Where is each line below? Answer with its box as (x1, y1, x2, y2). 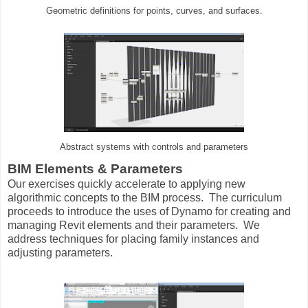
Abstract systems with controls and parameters (60, 142, 248, 153)
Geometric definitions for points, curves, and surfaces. (45, 5, 263, 16)
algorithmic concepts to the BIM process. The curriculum (8, 192, 282, 204)
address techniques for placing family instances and (8, 233, 259, 245)
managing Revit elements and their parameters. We (8, 219, 260, 232)
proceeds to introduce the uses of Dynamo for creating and (8, 206, 291, 218)
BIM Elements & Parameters (8, 162, 183, 177)
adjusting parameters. (8, 247, 113, 259)
